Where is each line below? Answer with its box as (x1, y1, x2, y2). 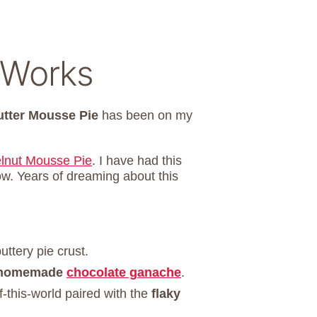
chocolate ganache (67, 265, 181, 279)
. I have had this (92, 153, 182, 168)
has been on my (98, 108, 192, 122)
